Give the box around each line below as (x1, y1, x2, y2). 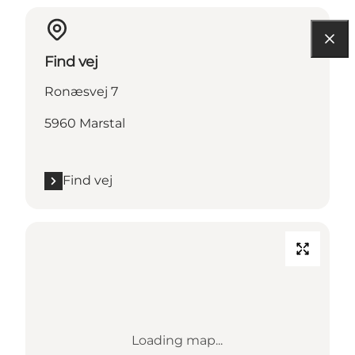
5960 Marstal (44, 116, 125, 132)
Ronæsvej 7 (44, 84, 118, 100)
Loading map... (132, 333, 223, 349)
